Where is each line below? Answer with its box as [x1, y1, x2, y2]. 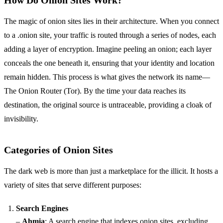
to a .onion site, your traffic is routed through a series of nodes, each [4, 31, 216, 40]
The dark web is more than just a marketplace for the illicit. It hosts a [4, 167, 218, 176]
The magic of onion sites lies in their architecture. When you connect [4, 17, 219, 26]
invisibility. [4, 114, 38, 123]
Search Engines [16, 204, 68, 213]
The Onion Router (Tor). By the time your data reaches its [4, 87, 186, 96]
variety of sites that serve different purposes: [4, 181, 141, 190]
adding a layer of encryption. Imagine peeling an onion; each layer [4, 45, 212, 54]
